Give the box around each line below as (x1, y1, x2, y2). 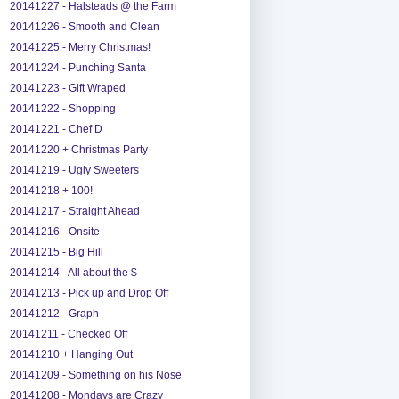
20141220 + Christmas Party (9, 142, 148, 156)
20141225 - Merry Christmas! (9, 40, 151, 53)
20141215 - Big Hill (9, 245, 103, 258)
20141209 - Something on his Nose (9, 368, 182, 381)
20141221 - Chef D (9, 122, 102, 135)
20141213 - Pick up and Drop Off (9, 286, 168, 299)
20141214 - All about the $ (9, 265, 137, 279)
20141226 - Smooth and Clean (9, 20, 159, 33)
